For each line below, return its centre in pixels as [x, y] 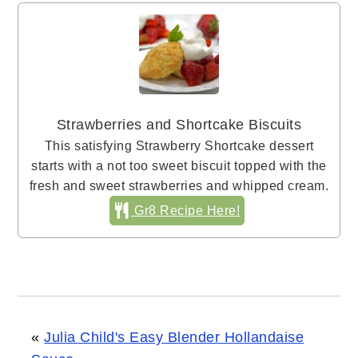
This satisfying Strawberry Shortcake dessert [179, 145]
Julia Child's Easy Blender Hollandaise [174, 337]
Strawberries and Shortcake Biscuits [179, 124]
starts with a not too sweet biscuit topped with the [179, 165]
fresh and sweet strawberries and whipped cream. [179, 185]
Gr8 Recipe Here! [185, 210]
